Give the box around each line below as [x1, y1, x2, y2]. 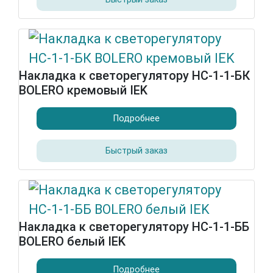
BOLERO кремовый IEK [19, 83, 147, 97]
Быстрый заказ [105, 145, 168, 156]
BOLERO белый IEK [19, 234, 126, 249]
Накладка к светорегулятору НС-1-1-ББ [19, 219, 249, 234]
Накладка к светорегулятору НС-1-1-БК [19, 68, 250, 83]
